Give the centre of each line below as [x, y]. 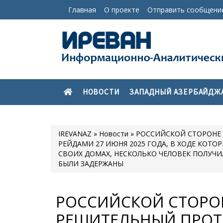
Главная [82, 10]
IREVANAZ [75, 134]
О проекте [122, 10]
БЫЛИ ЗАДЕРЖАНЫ [91, 164]
